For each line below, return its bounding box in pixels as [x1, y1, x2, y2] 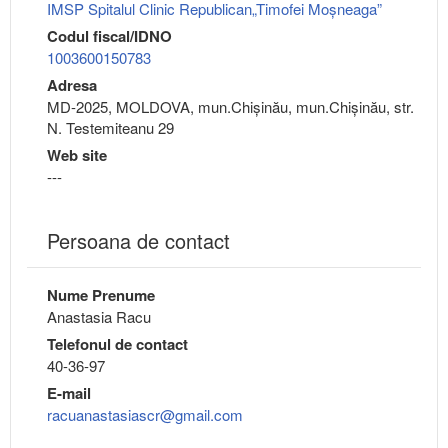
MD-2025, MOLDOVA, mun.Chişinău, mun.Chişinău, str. [47, 96, 414, 118]
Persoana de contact [47, 226, 230, 256]
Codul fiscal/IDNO [47, 25, 172, 48]
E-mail [47, 382, 91, 405]
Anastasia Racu [47, 306, 151, 328]
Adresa [47, 74, 97, 97]
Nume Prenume [47, 284, 155, 307]
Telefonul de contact [47, 333, 188, 356]
